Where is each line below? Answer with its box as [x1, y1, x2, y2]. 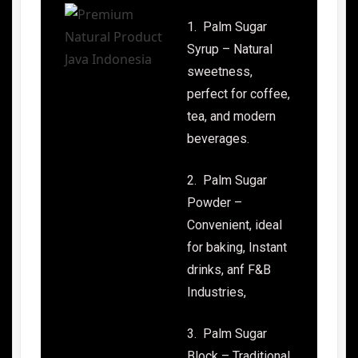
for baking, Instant [187, 240, 287, 256]
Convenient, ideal [187, 217, 282, 233]
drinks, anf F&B [187, 262, 271, 278]
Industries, [187, 284, 246, 300]
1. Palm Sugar [187, 19, 267, 35]
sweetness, [187, 64, 253, 80]
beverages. [187, 131, 249, 147]
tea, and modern [187, 109, 276, 125]
